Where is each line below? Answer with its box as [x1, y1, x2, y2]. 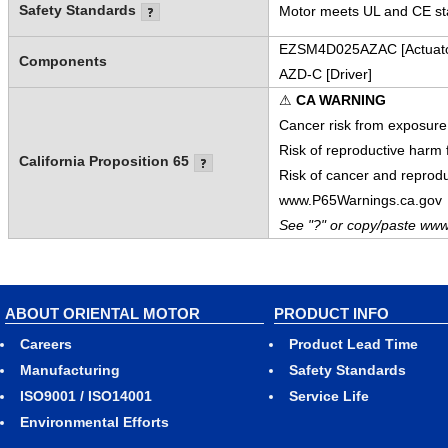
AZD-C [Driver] [278, 65, 372, 82]
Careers [20, 336, 72, 353]
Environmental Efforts [20, 414, 169, 431]
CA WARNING [295, 91, 386, 108]
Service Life [288, 388, 369, 405]
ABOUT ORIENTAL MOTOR [5, 305, 200, 323]
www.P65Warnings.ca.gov [278, 191, 442, 208]
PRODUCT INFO [273, 305, 389, 323]
